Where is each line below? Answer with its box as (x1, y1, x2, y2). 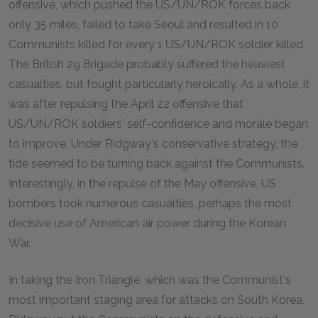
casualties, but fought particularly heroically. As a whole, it (9, 77, 309, 91)
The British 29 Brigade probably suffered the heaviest (9, 57, 285, 71)
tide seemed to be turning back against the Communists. (9, 157, 305, 170)
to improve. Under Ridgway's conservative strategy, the (9, 137, 297, 150)
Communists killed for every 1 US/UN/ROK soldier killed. (9, 38, 305, 51)
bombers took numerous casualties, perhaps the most (9, 197, 292, 210)
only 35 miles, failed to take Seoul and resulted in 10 (9, 18, 278, 31)
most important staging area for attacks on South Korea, (9, 293, 305, 307)
